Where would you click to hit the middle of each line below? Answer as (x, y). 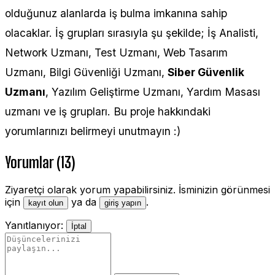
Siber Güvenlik (206, 72)
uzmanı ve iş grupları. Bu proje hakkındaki (108, 112)
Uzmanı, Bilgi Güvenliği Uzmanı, (86, 72)
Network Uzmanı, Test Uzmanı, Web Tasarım (116, 53)
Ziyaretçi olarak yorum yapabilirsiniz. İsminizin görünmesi (137, 190)
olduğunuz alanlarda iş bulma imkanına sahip (116, 14)
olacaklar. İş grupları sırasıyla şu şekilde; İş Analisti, (132, 33)
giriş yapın (123, 203)
